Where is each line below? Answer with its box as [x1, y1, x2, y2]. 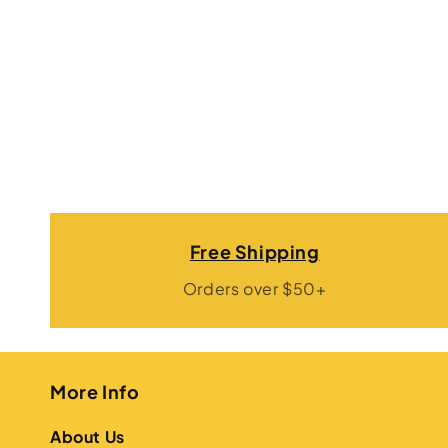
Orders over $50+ [182, 278, 327, 299]
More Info [50, 380, 140, 403]
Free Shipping [189, 240, 320, 263]
